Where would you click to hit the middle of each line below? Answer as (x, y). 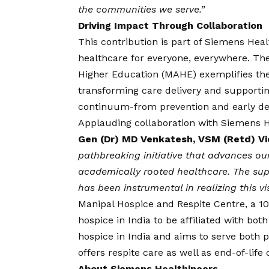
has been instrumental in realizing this (169, 188)
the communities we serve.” (141, 10)
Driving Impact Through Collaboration (170, 26)
